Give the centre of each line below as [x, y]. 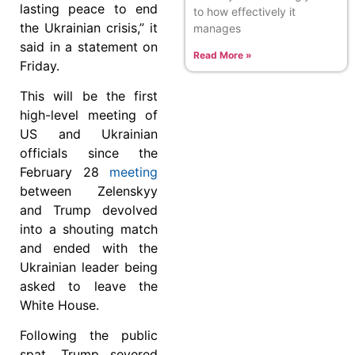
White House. [59, 305]
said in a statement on [89, 46]
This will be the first [89, 96]
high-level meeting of [89, 115]
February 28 [65, 172]
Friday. [40, 65]
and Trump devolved [89, 210]
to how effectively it [244, 11]
